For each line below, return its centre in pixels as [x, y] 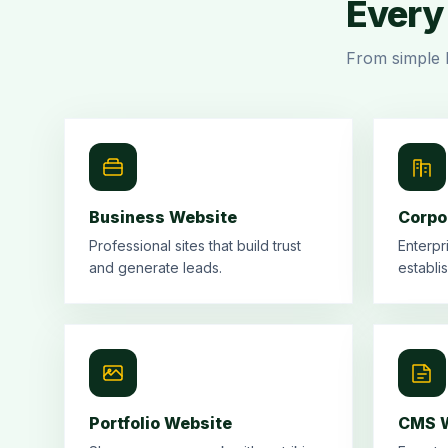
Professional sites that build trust [195, 245]
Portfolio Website [160, 423]
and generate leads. [155, 267]
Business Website [163, 217]
